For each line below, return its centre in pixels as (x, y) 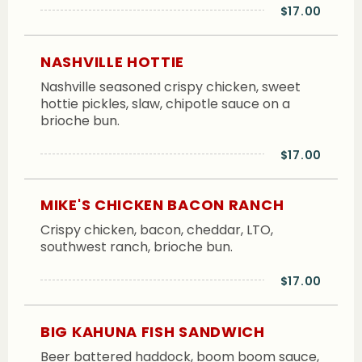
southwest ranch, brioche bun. (137, 247)
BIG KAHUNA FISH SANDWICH (153, 331)
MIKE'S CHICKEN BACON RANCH (162, 205)
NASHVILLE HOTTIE (113, 61)
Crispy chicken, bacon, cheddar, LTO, (157, 230)
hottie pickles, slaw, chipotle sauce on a (165, 103)
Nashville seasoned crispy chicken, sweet (170, 86)
